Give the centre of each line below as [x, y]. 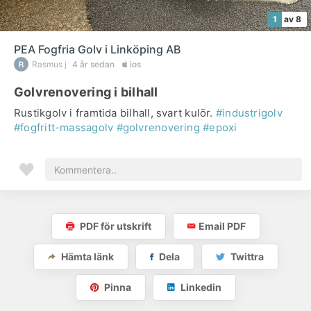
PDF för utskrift [114, 226]
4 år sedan [94, 64]
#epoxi [220, 127]
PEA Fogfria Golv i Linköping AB [97, 49]
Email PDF [222, 226]
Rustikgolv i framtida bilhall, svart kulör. [115, 113]
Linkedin [200, 287]
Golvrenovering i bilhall [86, 92]
